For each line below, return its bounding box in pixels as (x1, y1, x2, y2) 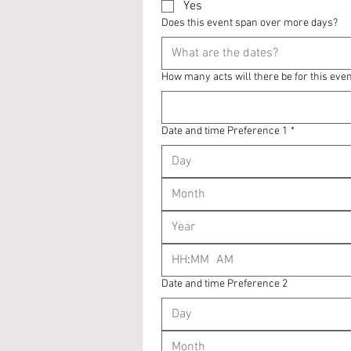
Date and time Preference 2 (161, 277, 288, 291)
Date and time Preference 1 (161, 125, 288, 138)
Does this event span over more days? (161, 16, 338, 30)
